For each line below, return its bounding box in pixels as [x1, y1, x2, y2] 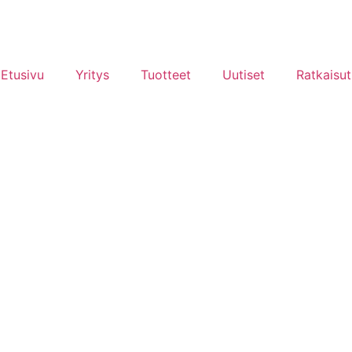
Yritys [75, 67, 110, 82]
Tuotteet [141, 67, 192, 82]
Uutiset [222, 67, 266, 82]
